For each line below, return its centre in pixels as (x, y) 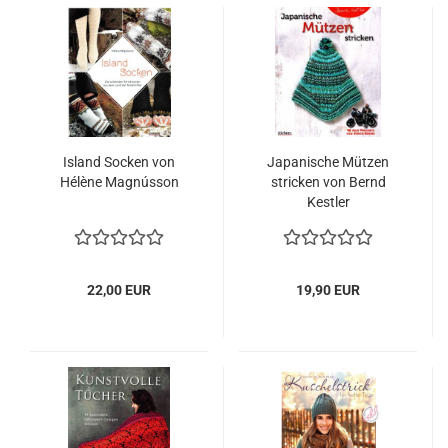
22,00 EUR (119, 290)
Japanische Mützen (328, 162)
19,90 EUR (328, 290)
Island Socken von (119, 162)
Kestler (328, 202)
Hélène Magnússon (119, 182)
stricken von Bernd (328, 182)
